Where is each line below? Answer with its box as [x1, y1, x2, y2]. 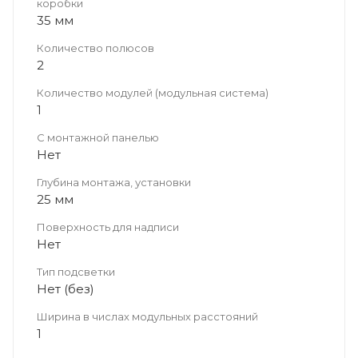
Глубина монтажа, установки [37, 175, 191, 189]
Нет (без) [37, 280, 94, 296]
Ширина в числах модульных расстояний [37, 309, 258, 323]
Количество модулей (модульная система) [37, 86, 268, 99]
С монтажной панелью [37, 130, 159, 144]
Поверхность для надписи [37, 220, 179, 233]
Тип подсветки [37, 265, 115, 278]
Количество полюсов [37, 41, 154, 54]
